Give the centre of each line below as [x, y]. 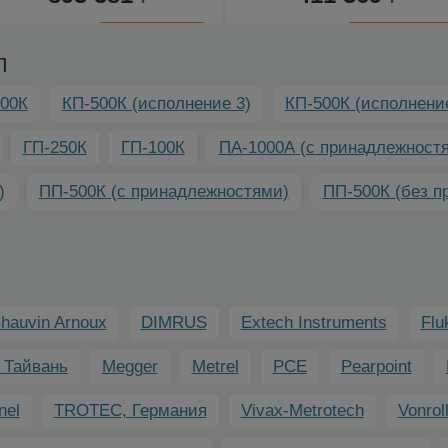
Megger [129, 366]
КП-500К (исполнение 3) [156, 103]
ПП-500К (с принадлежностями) [163, 191]
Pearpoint [376, 366]
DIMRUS [173, 322]
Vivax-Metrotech [302, 410]
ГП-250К [54, 147]
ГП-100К [152, 147]
